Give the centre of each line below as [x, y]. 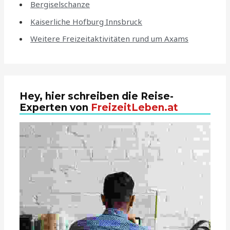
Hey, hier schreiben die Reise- [97, 96]
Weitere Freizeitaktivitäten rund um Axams [110, 39]
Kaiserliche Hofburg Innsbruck [87, 21]
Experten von [55, 107]
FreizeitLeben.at [135, 107]
